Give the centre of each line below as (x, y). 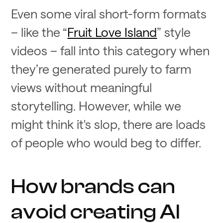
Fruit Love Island (112, 32)
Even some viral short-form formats (109, 13)
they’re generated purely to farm (101, 68)
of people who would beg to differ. (106, 142)
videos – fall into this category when (111, 50)
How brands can (93, 186)
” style (174, 32)
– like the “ (39, 32)
